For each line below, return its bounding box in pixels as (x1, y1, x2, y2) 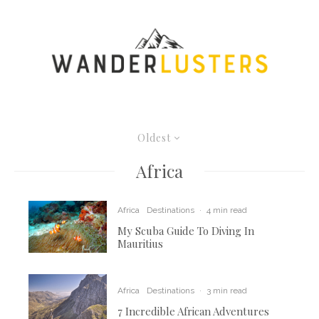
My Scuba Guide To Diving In (117, 224, 255, 239)
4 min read (206, 205, 248, 216)
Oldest (137, 131, 171, 145)
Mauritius (117, 236, 164, 251)
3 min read (206, 285, 248, 296)
